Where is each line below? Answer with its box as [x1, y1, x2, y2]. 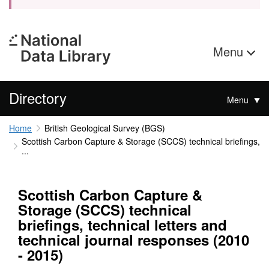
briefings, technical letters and [18, 214, 227, 235]
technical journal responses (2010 [18, 229, 249, 250]
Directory [9, 87, 67, 108]
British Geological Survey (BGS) [44, 122, 165, 134]
